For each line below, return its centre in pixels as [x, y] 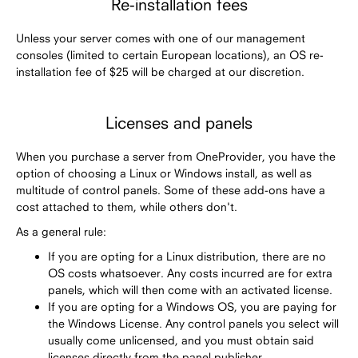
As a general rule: [61, 231]
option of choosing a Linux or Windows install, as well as [164, 173]
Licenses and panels [179, 122]
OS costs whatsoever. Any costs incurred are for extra [190, 272]
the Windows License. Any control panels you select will [193, 323]
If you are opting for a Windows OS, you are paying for [192, 306]
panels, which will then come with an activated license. [190, 289]
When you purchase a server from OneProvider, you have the [176, 156]
